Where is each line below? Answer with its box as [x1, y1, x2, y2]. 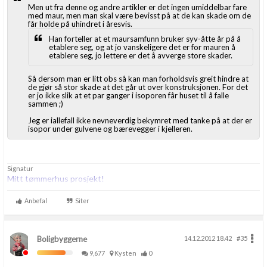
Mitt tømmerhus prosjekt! [7, 173, 104, 184]
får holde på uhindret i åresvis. [28, 19, 132, 29]
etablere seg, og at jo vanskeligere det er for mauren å [49, 42, 235, 52]
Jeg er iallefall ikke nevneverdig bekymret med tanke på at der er [28, 116, 252, 125]
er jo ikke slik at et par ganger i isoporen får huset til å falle [28, 91, 229, 100]
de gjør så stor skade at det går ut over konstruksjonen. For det [28, 82, 248, 92]
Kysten [113, 249, 140, 257]
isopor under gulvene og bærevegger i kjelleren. [28, 124, 193, 133]
